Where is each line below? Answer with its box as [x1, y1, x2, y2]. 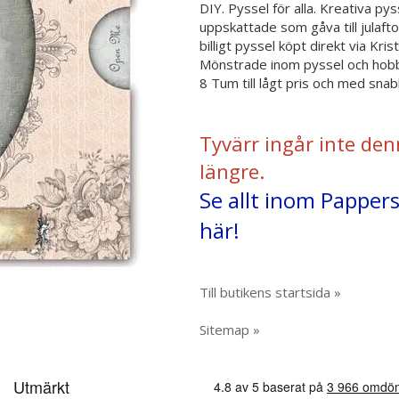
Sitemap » [199, 321, 260, 338]
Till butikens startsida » [199, 283, 341, 301]
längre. [199, 158, 265, 184]
